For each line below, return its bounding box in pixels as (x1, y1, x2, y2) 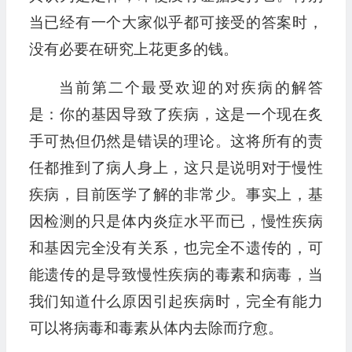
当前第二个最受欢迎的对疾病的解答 (58, 79, 323, 96)
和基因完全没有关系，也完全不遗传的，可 (28, 240, 323, 256)
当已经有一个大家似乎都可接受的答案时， (28, 14, 323, 31)
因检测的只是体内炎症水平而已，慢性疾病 (28, 213, 323, 229)
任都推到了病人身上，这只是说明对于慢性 (28, 159, 323, 176)
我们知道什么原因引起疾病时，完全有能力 (28, 293, 323, 310)
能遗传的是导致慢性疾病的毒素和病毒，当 (28, 266, 323, 283)
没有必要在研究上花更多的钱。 (28, 41, 238, 57)
